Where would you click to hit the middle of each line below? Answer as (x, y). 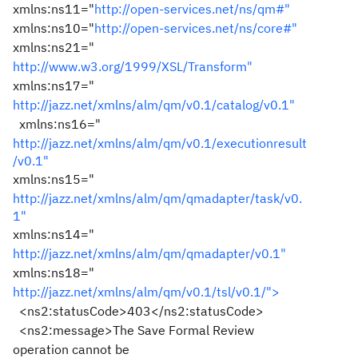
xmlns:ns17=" (54, 86)
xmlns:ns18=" (54, 272)
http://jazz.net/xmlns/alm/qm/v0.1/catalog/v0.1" (154, 105)
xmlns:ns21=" (54, 47)
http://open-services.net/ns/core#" (196, 28)
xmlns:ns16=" (57, 124)
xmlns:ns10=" (54, 28)
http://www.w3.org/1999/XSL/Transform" (133, 66)
